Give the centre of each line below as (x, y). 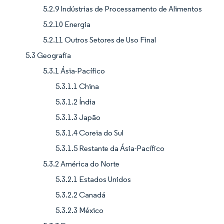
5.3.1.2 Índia (75, 102)
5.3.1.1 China (77, 86)
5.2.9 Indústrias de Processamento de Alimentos (122, 9)
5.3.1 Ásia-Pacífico (74, 71)
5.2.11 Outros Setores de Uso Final (99, 40)
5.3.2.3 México (79, 210)
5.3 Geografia (48, 55)
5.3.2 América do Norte (81, 164)
